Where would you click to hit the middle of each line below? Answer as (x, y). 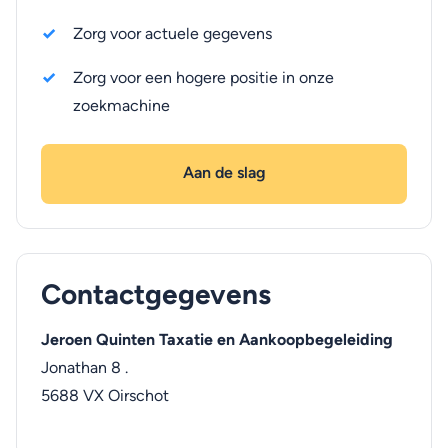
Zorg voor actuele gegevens (172, 33)
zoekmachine (121, 105)
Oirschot (138, 395)
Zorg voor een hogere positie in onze (203, 77)
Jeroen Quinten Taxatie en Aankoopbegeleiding (217, 339)
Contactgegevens (156, 294)
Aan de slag (224, 172)
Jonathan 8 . (84, 367)
